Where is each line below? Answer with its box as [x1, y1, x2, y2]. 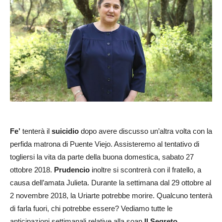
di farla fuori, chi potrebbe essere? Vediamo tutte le [10, 204, 172, 213]
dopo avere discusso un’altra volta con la [79, 126, 212, 135]
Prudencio [52, 165, 90, 174]
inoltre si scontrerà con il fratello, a [90, 165, 201, 174]
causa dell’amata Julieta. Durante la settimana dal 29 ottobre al [10, 178, 211, 187]
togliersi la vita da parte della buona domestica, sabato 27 [10, 152, 194, 161]
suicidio [52, 126, 79, 135]
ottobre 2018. [10, 165, 52, 174]
